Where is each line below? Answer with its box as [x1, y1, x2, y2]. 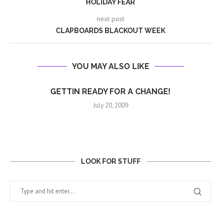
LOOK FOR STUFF [80, 157, 141, 166]
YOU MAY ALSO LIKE [72, 62, 149, 72]
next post [97, 14, 124, 24]
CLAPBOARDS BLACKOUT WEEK [56, 27, 165, 35]
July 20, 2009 [93, 101, 128, 110]
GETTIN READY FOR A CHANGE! [50, 87, 171, 97]
